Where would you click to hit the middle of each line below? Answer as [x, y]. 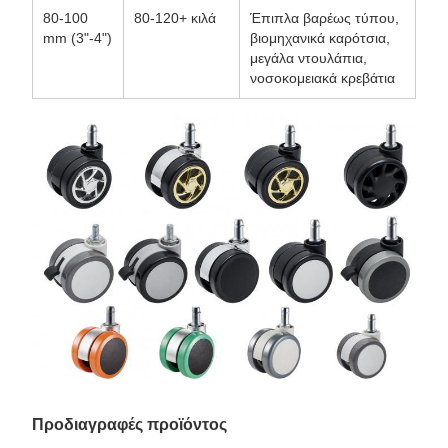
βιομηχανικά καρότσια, [320, 38]
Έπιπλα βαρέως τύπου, [324, 18]
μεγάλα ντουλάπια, [308, 58]
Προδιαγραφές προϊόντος [129, 424]
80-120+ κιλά [175, 18]
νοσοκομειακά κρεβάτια [322, 78]
